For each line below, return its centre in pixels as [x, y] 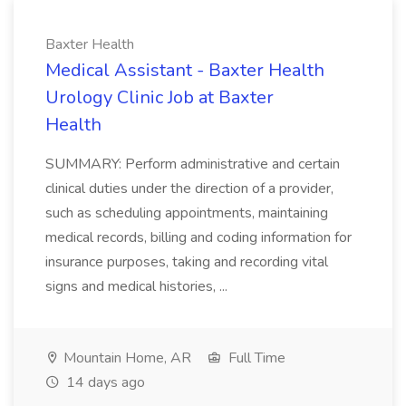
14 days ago [104, 382]
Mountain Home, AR [126, 358]
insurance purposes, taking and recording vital [187, 262]
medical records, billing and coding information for [198, 237]
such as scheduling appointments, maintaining [187, 213]
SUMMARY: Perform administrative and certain [193, 164]
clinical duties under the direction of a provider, [189, 188]
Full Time [255, 358]
